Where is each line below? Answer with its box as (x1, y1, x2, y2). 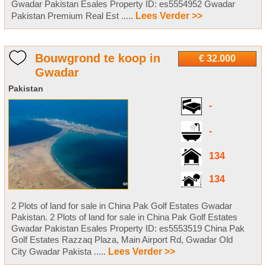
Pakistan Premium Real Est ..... (11, 11, 135, 21)
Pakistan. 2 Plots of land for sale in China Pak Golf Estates (11, 212, 237, 223)
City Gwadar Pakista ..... (11, 246, 108, 257)
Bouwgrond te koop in (34, 52, 160, 65)
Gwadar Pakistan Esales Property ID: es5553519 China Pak (11, 223, 245, 234)
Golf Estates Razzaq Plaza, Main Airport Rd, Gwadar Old (11, 235, 233, 245)
